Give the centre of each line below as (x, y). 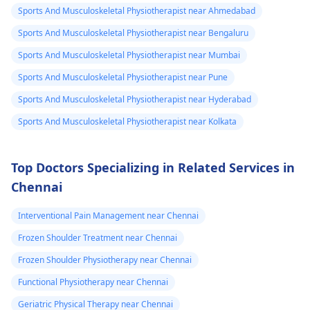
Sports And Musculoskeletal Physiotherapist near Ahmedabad (137, 10)
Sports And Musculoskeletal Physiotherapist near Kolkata (127, 121)
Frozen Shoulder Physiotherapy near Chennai (105, 259)
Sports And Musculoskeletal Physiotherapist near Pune (123, 77)
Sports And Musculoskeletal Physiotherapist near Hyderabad (135, 99)
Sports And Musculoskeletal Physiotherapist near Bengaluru (133, 33)
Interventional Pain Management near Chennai (108, 215)
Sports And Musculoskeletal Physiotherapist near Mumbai (129, 55)
